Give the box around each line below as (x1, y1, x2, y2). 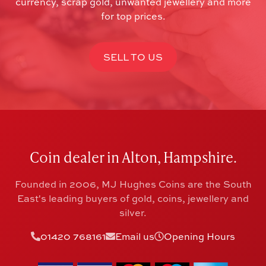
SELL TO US (103, 50, 163, 64)
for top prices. (100, 9, 166, 23)
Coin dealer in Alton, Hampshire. (29, 147, 237, 167)
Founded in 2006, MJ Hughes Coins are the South (14, 177, 252, 191)
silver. (119, 205, 147, 219)
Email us (115, 229, 154, 243)
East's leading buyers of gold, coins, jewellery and (17, 191, 249, 205)
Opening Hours (164, 229, 235, 243)
